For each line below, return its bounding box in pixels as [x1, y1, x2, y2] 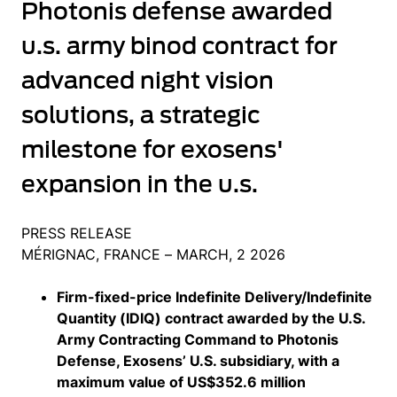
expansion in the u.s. [21, 170, 258, 198]
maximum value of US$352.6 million [57, 373, 306, 391]
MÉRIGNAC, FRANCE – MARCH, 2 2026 [21, 245, 285, 263]
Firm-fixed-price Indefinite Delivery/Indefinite [57, 288, 372, 306]
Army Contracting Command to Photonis [57, 331, 339, 348]
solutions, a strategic [21, 101, 261, 128]
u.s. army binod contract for [21, 32, 338, 59]
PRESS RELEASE [21, 224, 132, 242]
